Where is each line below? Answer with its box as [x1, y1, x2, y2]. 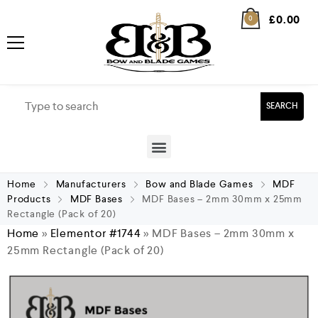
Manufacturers [55, 177, 127, 190]
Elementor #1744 [50, 226, 141, 241]
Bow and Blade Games [146, 177, 253, 190]
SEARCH [266, 101, 298, 111]
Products [7, 192, 51, 205]
